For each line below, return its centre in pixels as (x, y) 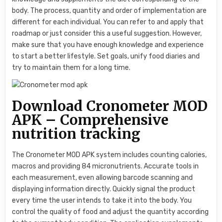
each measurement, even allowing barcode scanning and (103, 177)
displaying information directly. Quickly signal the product (104, 189)
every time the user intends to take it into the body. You (102, 200)
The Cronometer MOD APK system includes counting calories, (110, 155)
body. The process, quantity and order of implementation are (110, 11)
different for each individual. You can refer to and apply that (108, 22)
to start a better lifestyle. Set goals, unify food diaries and (106, 56)
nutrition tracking (76, 134)
